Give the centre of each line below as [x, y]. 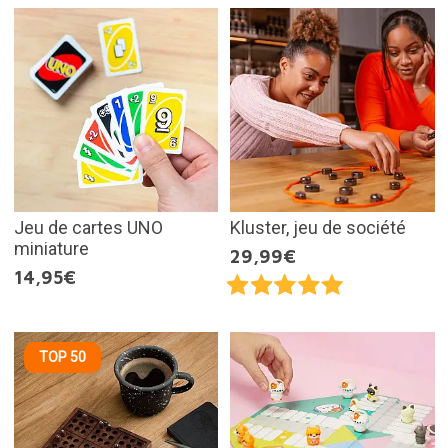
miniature [51, 248]
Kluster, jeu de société [318, 227]
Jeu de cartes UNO [88, 227]
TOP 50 [62, 357]
